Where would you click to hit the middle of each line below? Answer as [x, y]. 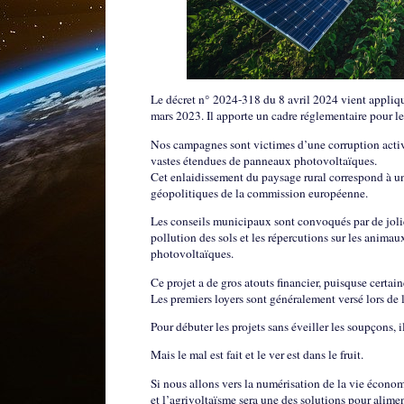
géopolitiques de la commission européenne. [259, 193]
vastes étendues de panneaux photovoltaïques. [264, 160]
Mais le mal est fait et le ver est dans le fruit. [257, 355]
